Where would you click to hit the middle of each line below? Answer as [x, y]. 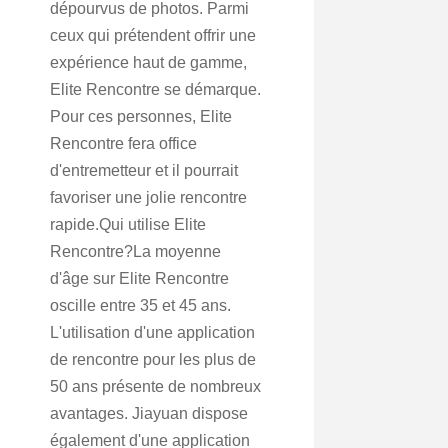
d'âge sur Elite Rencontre [139, 278]
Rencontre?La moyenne [135, 251]
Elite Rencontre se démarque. [155, 89]
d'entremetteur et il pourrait [144, 170]
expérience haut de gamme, [148, 62]
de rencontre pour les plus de [153, 359]
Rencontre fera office [123, 143]
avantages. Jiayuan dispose [149, 413]
